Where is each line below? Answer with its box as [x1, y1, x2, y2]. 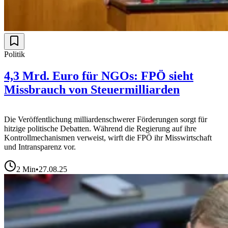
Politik [4, 49, 25, 59]
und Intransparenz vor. [4, 142, 76, 151]
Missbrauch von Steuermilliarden [4, 82, 180, 96]
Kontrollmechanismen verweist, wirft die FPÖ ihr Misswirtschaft [4, 133, 212, 142]
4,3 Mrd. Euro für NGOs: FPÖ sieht [4, 69, 193, 82]
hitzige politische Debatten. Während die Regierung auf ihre [4, 124, 196, 133]
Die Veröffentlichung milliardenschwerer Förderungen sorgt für [4, 115, 207, 124]
